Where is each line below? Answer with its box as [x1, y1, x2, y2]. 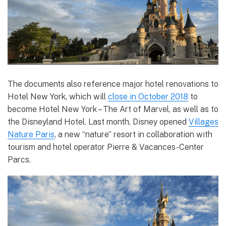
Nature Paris [8, 129, 54, 139]
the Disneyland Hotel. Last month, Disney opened [8, 117, 189, 127]
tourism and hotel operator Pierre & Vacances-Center [8, 142, 204, 152]
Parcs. [8, 154, 31, 164]
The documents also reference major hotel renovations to [8, 79, 218, 89]
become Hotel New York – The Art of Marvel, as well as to [8, 104, 218, 114]
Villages [189, 117, 218, 127]
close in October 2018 [108, 91, 188, 101]
